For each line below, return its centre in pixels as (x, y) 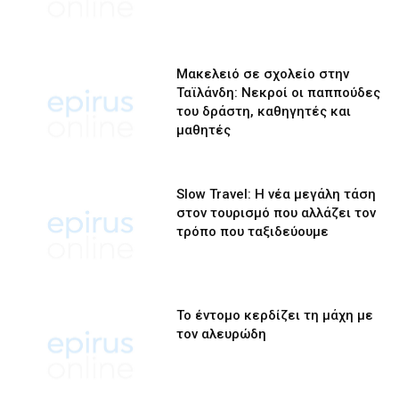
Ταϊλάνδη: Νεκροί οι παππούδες (279, 92)
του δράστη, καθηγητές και (264, 111)
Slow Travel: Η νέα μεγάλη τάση (277, 195)
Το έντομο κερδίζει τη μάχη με (275, 315)
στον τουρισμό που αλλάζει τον (277, 213)
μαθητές (204, 130)
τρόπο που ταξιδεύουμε (253, 232)
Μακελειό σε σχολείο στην (263, 73)
